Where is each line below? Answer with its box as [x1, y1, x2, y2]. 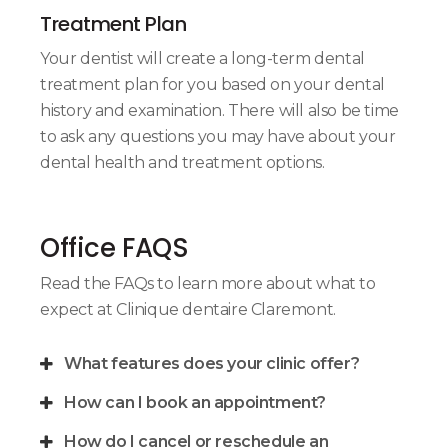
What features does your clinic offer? [64, 353, 360, 373]
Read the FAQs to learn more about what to [40, 273, 376, 293]
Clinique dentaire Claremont [116, 299, 334, 319]
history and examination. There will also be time [40, 100, 399, 120]
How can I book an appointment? [64, 392, 326, 412]
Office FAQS [40, 229, 189, 266]
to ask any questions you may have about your [40, 126, 396, 146]
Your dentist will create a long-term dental [40, 48, 365, 68]
